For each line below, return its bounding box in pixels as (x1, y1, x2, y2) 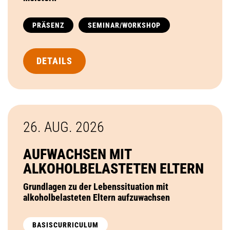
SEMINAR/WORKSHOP (88, 21, 161, 29)
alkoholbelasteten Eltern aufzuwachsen (23, 191, 170, 203)
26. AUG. (23, 118, 75, 136)
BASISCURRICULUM (32, 220, 99, 229)
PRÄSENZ (32, 21, 64, 29)
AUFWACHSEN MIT (23, 145, 131, 163)
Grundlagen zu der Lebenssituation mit (23, 181, 168, 192)
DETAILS (36, 55, 72, 66)
